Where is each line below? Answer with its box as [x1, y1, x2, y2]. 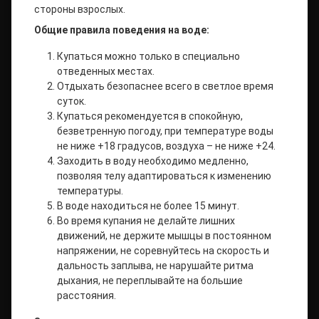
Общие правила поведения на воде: [34, 24, 209, 36]
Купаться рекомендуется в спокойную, [57, 110, 243, 122]
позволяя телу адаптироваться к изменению [57, 170, 271, 182]
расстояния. [57, 290, 116, 301]
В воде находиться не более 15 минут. [57, 200, 239, 211]
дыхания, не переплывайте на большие [57, 275, 243, 286]
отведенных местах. [57, 66, 155, 77]
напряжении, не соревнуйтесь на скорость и [57, 245, 269, 256]
